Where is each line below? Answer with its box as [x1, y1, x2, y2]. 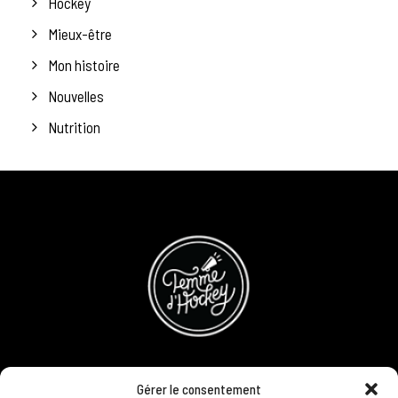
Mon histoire [48, 56, 120, 75]
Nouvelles [48, 87, 104, 106]
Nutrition [48, 118, 100, 137]
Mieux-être [48, 25, 112, 44]
